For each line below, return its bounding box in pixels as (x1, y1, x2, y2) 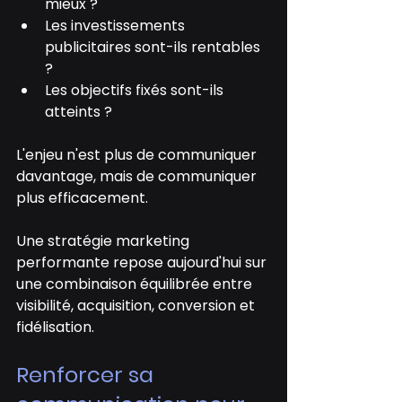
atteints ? (45, 101, 112, 123)
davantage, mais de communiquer (16, 166, 260, 188)
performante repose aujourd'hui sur (16, 252, 270, 274)
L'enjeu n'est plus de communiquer (16, 144, 260, 166)
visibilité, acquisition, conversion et (16, 295, 258, 317)
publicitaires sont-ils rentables (45, 37, 264, 58)
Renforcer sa (16, 360, 159, 390)
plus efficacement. (16, 188, 148, 209)
